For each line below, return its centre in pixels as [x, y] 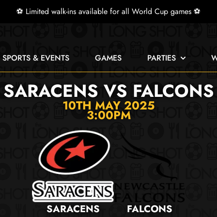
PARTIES [162, 58]
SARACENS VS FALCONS [108, 91]
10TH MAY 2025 [108, 105]
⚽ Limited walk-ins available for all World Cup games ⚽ [108, 11]
